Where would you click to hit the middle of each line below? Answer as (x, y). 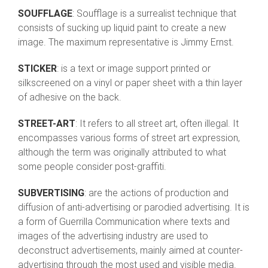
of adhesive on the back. (70, 98)
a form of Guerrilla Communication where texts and (124, 222)
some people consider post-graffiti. (92, 167)
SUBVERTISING (51, 193)
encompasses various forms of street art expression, (129, 138)
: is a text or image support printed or (134, 69)
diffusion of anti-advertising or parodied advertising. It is (134, 208)
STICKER (37, 69)
